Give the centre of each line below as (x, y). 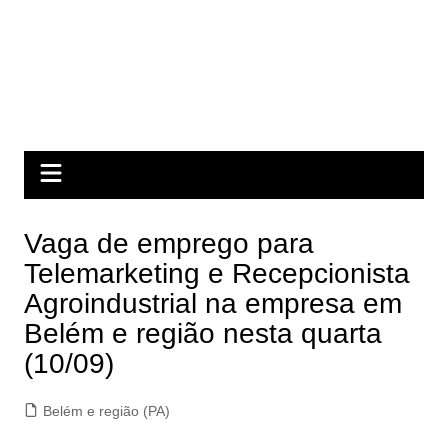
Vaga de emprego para (168, 243)
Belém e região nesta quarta (202, 333)
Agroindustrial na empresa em (212, 303)
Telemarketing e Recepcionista (216, 273)
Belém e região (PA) (106, 411)
